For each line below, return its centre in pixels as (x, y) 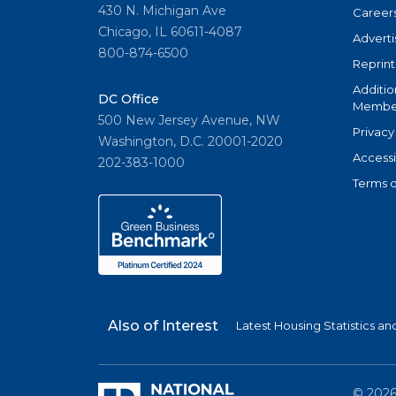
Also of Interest (163, 326)
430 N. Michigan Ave (162, 11)
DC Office (129, 99)
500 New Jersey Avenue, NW (189, 121)
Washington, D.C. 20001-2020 (190, 142)
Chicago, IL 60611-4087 (170, 32)
